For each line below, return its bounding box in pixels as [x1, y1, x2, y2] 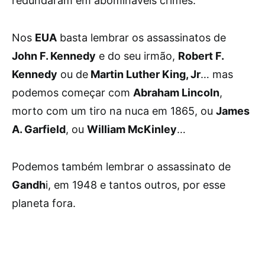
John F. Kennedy [12, 50, 96, 62]
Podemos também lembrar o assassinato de [12, 160, 231, 173]
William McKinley [87, 123, 177, 135]
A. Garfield [12, 123, 66, 135]
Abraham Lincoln [133, 86, 219, 99]
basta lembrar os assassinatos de [57, 31, 226, 44]
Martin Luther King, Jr [88, 68, 201, 80]
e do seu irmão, [96, 50, 178, 62]
